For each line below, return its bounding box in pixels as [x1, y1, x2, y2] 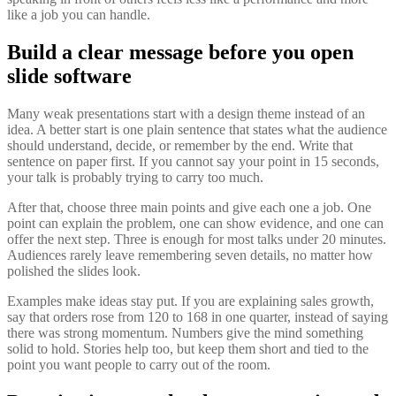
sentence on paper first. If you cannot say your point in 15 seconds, [7, 154, 379, 170]
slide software [7, 65, 132, 88]
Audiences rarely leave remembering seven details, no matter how [7, 247, 373, 263]
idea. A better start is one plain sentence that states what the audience [7, 122, 387, 138]
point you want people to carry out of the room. [7, 357, 270, 373]
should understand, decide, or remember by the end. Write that [7, 138, 353, 154]
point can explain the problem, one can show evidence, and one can [7, 216, 384, 232]
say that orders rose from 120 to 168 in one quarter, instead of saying [7, 309, 388, 325]
